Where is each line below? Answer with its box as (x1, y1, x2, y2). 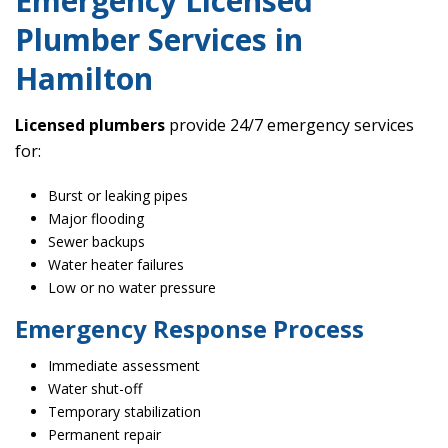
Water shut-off (47, 379, 142, 399)
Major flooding (47, 209, 144, 229)
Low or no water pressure (47, 278, 216, 298)
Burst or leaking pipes (47, 186, 188, 206)
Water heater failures (47, 255, 184, 275)
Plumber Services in (15, 19, 303, 61)
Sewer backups (47, 232, 145, 252)
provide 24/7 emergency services (165, 114, 414, 137)
